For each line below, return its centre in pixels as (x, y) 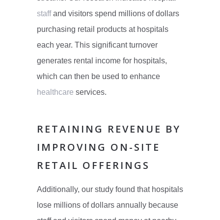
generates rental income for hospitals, (102, 61)
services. (90, 92)
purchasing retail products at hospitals (102, 29)
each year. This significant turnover (97, 45)
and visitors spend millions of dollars (115, 14)
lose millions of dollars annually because (107, 205)
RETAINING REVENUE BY (109, 129)
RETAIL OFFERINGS (93, 165)
